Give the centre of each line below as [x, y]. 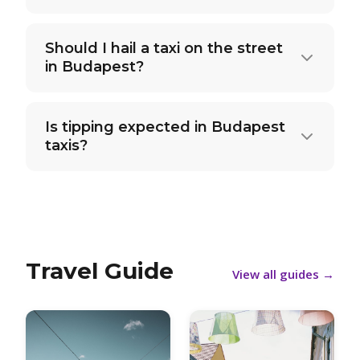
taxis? [66, 145]
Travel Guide [100, 271]
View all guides [276, 274]
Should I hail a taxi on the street [164, 48]
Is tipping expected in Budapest [165, 127]
